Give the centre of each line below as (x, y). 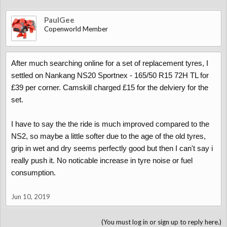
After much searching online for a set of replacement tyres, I (110, 63)
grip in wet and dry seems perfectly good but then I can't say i (112, 148)
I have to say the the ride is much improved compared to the (110, 124)
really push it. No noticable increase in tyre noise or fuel (102, 160)
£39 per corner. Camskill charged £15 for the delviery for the (110, 87)
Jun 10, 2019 (31, 197)
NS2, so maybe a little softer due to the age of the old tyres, (108, 136)
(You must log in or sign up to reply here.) (161, 222)
